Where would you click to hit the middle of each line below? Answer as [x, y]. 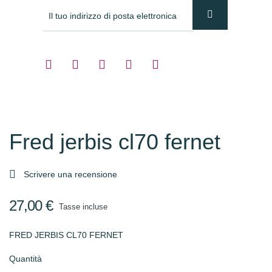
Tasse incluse [83, 207]
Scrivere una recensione [70, 175]
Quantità [25, 259]
